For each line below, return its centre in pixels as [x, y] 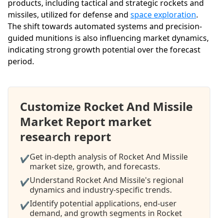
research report [65, 136]
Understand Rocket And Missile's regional [107, 180]
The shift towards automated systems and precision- [105, 26]
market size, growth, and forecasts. [95, 166]
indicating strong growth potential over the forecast [104, 49]
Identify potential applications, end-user [103, 203]
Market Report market [86, 121]
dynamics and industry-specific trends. [101, 190]
